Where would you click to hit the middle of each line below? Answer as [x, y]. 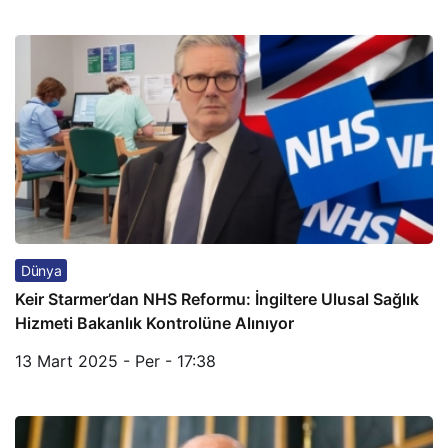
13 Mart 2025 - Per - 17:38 [115, 361]
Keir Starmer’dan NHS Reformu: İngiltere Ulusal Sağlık [217, 299]
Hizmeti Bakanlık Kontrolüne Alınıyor [154, 323]
